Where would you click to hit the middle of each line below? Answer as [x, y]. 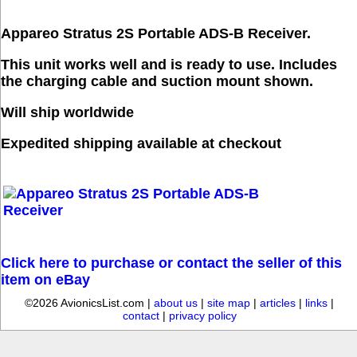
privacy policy [202, 316]
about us [176, 303]
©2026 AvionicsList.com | [89, 303]
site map [229, 303]
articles [278, 303]
